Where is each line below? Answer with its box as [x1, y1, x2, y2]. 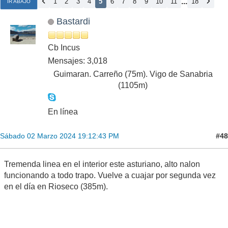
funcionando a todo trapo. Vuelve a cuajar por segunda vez [4, 171, 216, 180]
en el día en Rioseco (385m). [4, 182, 108, 191]
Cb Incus [48, 43, 80, 52]
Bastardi [56, 16, 90, 27]
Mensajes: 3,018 [48, 56, 107, 66]
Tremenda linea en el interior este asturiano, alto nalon [4, 160, 200, 169]
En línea [48, 107, 78, 117]
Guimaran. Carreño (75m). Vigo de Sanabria [53, 70, 213, 79]
